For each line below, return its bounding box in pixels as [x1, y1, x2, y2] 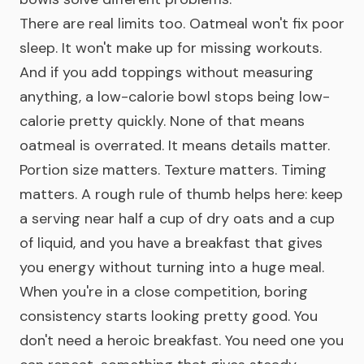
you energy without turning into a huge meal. [19, 258, 324, 277]
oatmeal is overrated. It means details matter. [19, 136, 330, 155]
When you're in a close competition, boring [19, 282, 308, 301]
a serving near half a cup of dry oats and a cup [19, 209, 335, 228]
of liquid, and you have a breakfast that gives [19, 233, 323, 253]
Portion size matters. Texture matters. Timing [19, 160, 327, 180]
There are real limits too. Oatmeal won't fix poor [19, 14, 344, 33]
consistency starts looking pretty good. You [19, 306, 318, 326]
